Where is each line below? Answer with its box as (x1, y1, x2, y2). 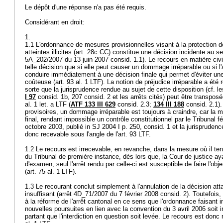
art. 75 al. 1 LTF (27, 168, 73, 175)
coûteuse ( (25, 78, 55, 86)
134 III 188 (153, 101, 184, 108)
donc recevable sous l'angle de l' (25, 130, 118, 138)
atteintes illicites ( (25, 48, 76, 56)
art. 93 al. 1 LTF (55, 78, 101, 86)
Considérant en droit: (25, 18, 87, 26)
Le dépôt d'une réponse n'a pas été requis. (25, 3, 148, 11)
